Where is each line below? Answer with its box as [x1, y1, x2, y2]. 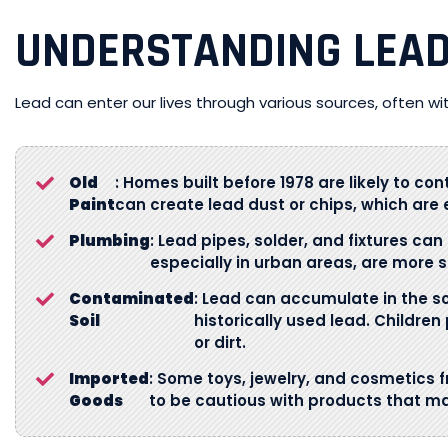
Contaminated [69, 288, 194, 309]
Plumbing [69, 230, 150, 251]
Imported [69, 368, 149, 389]
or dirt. [194, 332, 246, 353]
